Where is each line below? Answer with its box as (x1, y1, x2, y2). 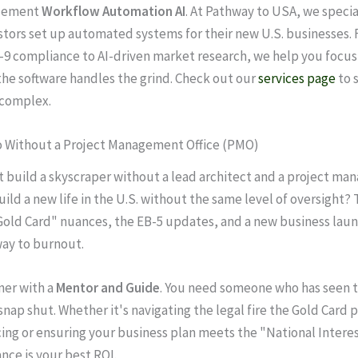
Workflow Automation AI (42, 2, 185, 20)
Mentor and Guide (56, 278, 160, 296)
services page (258, 69, 336, 87)
